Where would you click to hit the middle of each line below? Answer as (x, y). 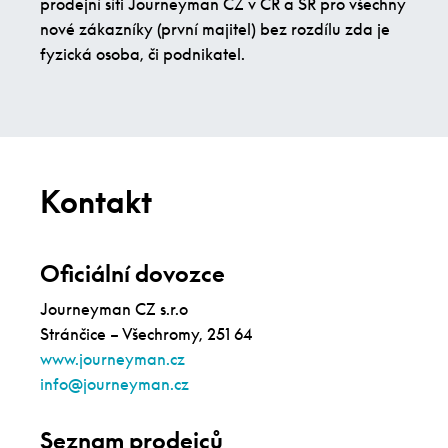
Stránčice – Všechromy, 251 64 (146, 334)
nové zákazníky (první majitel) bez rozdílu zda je (215, 29)
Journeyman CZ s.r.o (114, 309)
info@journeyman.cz (114, 384)
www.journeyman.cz (112, 359)
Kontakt (96, 202)
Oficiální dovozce (132, 274)
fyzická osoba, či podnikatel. (142, 54)
